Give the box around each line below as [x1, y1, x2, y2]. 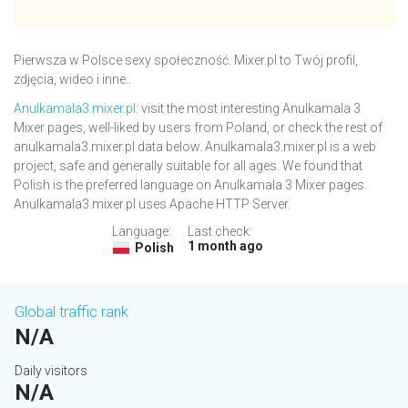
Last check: [187, 224, 252, 240]
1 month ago [187, 239, 263, 254]
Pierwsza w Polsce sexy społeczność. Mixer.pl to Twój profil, [14, 53, 358, 68]
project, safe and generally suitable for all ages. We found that [14, 158, 362, 174]
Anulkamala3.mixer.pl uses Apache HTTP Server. [14, 197, 291, 212]
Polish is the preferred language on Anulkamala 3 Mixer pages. [14, 178, 367, 193]
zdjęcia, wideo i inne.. [14, 72, 131, 87]
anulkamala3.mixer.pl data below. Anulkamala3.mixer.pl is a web [14, 139, 376, 155]
